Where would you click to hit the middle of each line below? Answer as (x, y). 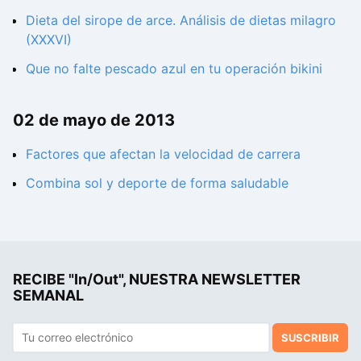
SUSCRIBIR (310, 337)
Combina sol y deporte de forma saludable (157, 183)
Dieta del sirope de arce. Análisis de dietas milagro (181, 21)
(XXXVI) (49, 40)
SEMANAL (48, 295)
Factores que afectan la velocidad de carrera (163, 154)
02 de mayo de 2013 (94, 120)
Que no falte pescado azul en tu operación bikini (174, 69)
